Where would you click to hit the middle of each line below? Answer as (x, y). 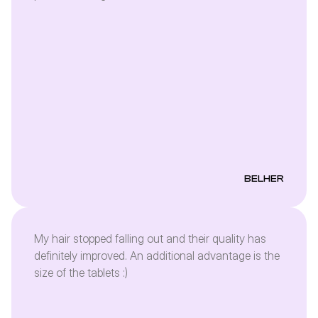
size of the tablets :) (81, 273)
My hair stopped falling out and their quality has (150, 238)
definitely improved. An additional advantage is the (157, 256)
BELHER (264, 179)
